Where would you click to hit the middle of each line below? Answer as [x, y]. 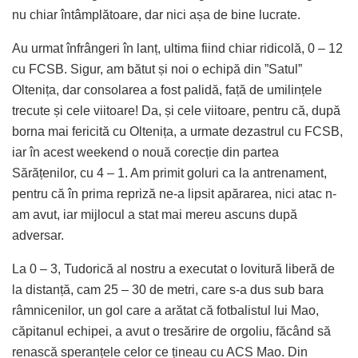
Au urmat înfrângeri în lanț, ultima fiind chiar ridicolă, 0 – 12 [177, 49]
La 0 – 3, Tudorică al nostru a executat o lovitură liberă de [173, 269]
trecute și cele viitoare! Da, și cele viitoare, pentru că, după [176, 111]
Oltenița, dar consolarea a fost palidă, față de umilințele [167, 90]
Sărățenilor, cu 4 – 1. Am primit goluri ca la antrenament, [169, 173]
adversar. [38, 236]
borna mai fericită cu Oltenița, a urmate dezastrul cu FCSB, [177, 132]
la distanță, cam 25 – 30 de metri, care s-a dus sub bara [168, 290]
